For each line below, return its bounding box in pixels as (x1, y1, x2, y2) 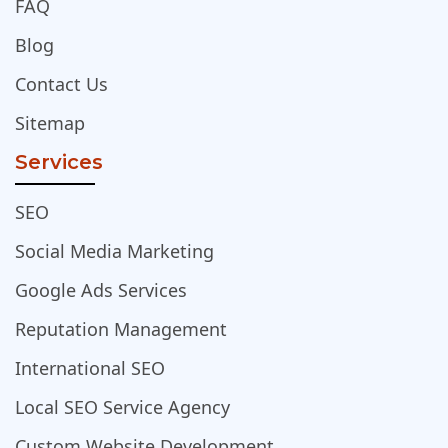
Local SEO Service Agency (15, 394, 230, 419)
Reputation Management (15, 316, 227, 341)
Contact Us (15, 71, 108, 96)
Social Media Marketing (15, 238, 214, 263)
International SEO (15, 355, 165, 380)
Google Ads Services (15, 277, 187, 302)
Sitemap (15, 110, 85, 135)
